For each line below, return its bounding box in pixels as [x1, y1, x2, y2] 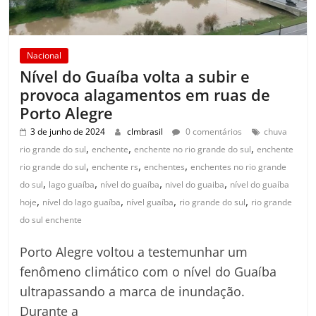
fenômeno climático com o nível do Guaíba [20, 262, 277, 280]
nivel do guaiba [165, 178, 225, 190]
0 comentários [183, 125, 243, 138]
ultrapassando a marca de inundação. [20, 282, 245, 300]
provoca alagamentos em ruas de [20, 83, 271, 105]
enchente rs [92, 160, 139, 173]
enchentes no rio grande [190, 160, 287, 173]
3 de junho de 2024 [30, 125, 106, 138]
